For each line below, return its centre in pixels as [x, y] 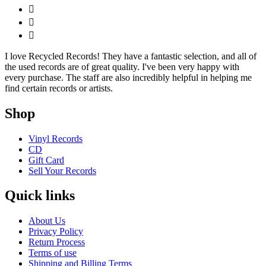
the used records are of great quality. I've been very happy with [122, 66]
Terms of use [53, 253]
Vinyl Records [56, 138]
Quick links [40, 196]
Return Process [57, 242]
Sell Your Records [62, 170]
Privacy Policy [56, 232]
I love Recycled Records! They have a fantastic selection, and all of [131, 56]
